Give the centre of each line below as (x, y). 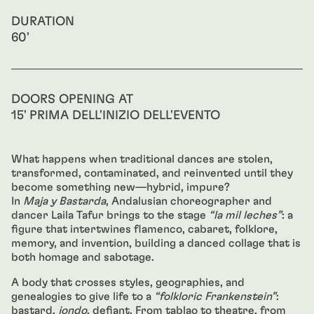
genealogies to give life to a (83, 296)
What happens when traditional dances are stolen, (142, 159)
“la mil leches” (245, 215)
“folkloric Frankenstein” (215, 296)
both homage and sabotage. (83, 257)
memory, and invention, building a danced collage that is (156, 243)
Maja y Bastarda (64, 201)
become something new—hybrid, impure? (121, 187)
